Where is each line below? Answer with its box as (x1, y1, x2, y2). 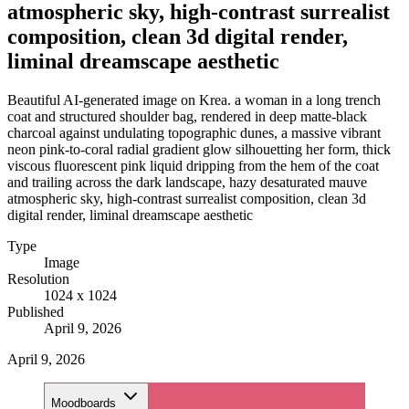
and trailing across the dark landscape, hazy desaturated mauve (7, 173, 367, 190)
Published (7, 303, 64, 320)
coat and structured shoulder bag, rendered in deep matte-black (7, 108, 367, 124)
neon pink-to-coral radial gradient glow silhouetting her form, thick (7, 141, 391, 157)
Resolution (7, 270, 69, 287)
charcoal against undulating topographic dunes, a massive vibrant (7, 124, 381, 141)
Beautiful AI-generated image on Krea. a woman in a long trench (7, 91, 381, 108)
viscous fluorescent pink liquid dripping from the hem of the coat (7, 157, 379, 173)
